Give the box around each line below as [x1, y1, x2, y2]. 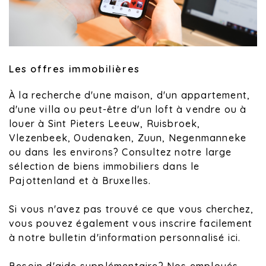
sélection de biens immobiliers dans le [9, 160, 200, 173]
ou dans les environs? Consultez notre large [9, 146, 232, 159]
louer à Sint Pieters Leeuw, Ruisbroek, [9, 118, 201, 130]
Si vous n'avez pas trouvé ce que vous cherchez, [9, 203, 254, 216]
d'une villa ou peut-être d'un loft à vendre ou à [9, 103, 247, 116]
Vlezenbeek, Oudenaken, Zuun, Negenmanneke [9, 132, 247, 144]
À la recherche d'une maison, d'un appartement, [9, 89, 251, 102]
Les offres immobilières [9, 63, 140, 75]
